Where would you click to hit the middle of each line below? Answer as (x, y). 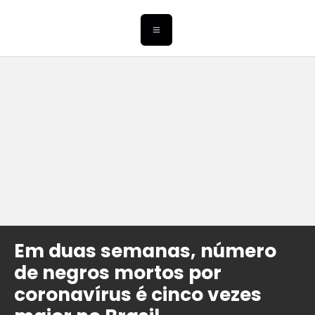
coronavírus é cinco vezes (138, 295)
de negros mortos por (118, 273)
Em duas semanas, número (145, 251)
